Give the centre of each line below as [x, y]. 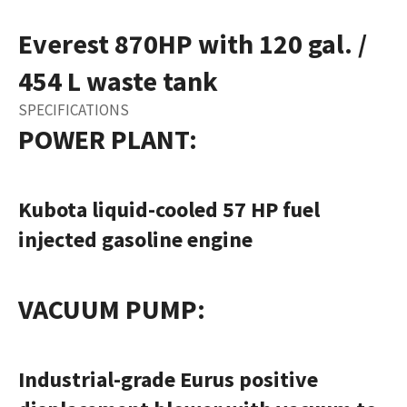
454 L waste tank [118, 81]
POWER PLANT [104, 139]
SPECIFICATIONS [74, 110]
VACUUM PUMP [108, 309]
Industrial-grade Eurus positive [168, 380]
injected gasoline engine [135, 240]
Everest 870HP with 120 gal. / [193, 44]
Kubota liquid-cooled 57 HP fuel [169, 210]
